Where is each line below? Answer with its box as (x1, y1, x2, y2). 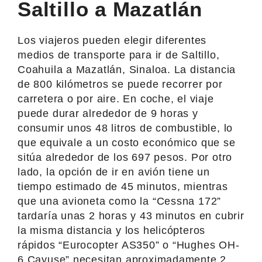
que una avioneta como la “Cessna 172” (18, 195, 222, 207)
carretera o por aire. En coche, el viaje (18, 92, 214, 105)
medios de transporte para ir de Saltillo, (18, 49, 220, 61)
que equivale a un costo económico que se (18, 136, 236, 149)
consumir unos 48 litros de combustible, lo (18, 122, 233, 134)
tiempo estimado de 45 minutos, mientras (18, 180, 228, 192)
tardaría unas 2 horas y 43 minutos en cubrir (18, 209, 244, 222)
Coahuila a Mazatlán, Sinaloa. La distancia (18, 63, 236, 75)
